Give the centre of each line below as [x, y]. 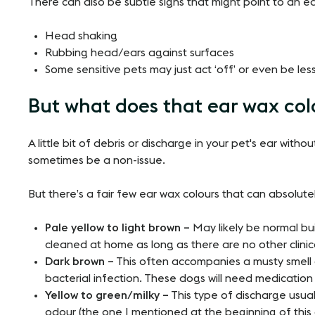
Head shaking [81, 36]
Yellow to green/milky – [107, 296]
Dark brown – [79, 262]
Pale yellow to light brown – [117, 228]
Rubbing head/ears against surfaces [140, 53]
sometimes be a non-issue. [97, 161]
